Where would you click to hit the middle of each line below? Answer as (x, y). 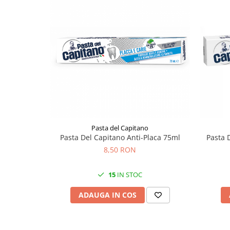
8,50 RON (120, 150)
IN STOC (129, 175)
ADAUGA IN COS (107, 195)
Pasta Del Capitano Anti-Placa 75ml (120, 137)
